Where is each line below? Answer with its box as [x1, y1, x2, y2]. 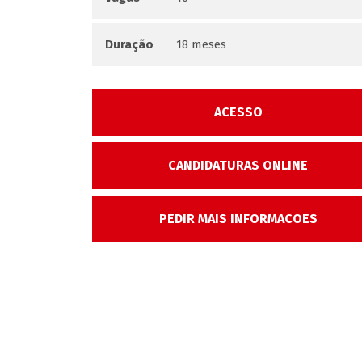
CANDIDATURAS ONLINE [168, 158, 309, 173]
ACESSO [213, 104, 263, 120]
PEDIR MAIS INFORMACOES [158, 211, 318, 226]
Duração [105, 37, 154, 52]
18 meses [176, 37, 227, 52]
